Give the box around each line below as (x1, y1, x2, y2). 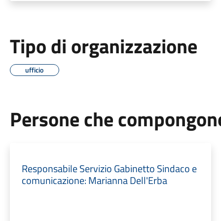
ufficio (25, 65, 44, 75)
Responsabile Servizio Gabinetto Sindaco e (21, 161, 197, 176)
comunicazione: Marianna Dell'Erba (21, 173, 167, 188)
